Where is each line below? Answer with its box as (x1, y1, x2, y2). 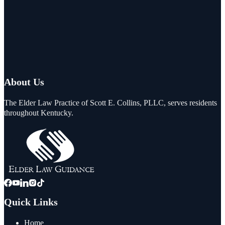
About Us (4, 77, 44, 88)
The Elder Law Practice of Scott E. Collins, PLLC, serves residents (4, 98, 217, 107)
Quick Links (4, 196, 58, 207)
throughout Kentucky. (4, 108, 73, 118)
